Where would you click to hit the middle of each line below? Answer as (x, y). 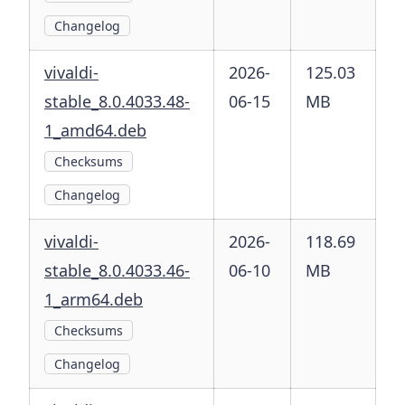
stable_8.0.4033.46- (117, 271)
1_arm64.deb (94, 300)
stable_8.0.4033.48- (117, 102)
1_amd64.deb (95, 131)
